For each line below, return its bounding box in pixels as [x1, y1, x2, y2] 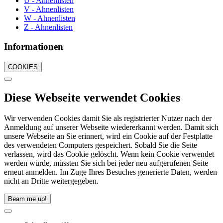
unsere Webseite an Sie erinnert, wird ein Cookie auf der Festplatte [4, 132, 213, 141]
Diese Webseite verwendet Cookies [4, 91, 180, 104]
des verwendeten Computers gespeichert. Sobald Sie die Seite [4, 141, 197, 150]
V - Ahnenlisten [24, 5, 74, 14]
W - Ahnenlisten [24, 14, 75, 23]
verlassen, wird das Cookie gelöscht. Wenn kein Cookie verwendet [4, 150, 214, 159]
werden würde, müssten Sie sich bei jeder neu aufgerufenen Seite [4, 159, 208, 168]
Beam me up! [8, 195, 47, 203]
